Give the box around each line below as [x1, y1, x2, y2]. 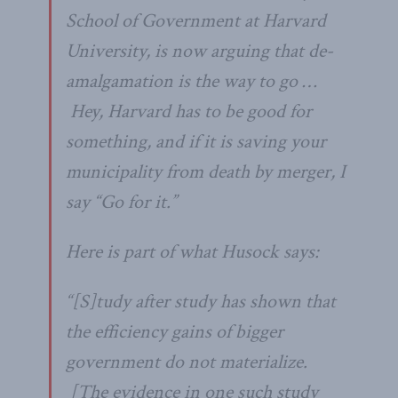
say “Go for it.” [66, 188, 177, 215]
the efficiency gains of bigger [66, 318, 283, 345]
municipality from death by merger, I [66, 158, 346, 185]
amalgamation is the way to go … [66, 68, 316, 94]
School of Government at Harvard [66, 7, 326, 34]
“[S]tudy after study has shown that [66, 288, 336, 314]
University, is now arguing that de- [66, 37, 333, 64]
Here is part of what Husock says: [66, 238, 319, 265]
